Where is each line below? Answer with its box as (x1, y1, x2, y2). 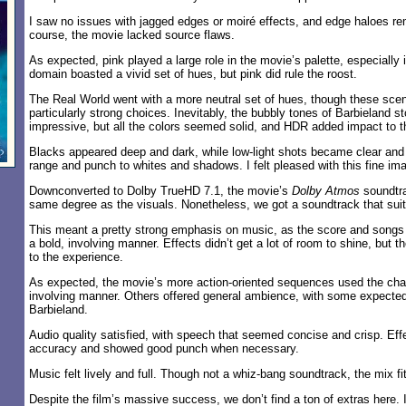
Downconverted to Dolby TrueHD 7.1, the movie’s (29, 184, 292, 198)
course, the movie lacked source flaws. (29, 28, 235, 42)
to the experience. (29, 250, 123, 264)
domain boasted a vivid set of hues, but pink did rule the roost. (29, 67, 357, 81)
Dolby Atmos (292, 184, 360, 198)
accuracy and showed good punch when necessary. (29, 342, 299, 355)
